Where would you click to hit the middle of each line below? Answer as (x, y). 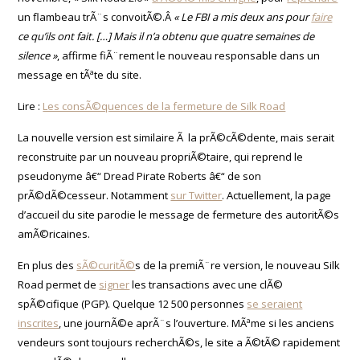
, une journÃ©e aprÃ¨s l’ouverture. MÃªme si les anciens (197, 323)
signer (115, 284)
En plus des (47, 265)
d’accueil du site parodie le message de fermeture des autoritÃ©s (179, 214)
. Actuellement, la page (277, 195)
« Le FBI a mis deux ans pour (243, 16)
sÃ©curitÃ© (106, 265)
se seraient (275, 303)
